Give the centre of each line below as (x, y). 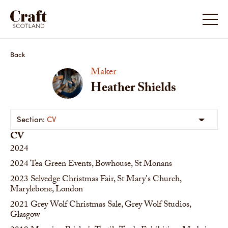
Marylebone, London (47, 190)
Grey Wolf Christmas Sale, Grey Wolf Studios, (111, 205)
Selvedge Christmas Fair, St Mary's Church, (106, 180)
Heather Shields (133, 89)
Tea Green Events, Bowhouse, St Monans (101, 165)
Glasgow (25, 216)
